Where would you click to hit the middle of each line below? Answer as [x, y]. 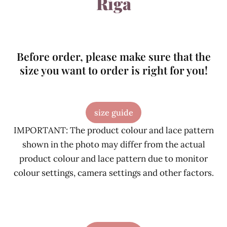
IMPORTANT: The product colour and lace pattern [113, 130]
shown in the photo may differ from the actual [113, 145]
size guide [113, 113]
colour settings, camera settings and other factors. [113, 173]
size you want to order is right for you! [113, 70]
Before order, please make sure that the [113, 56]
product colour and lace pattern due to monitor [113, 159]
